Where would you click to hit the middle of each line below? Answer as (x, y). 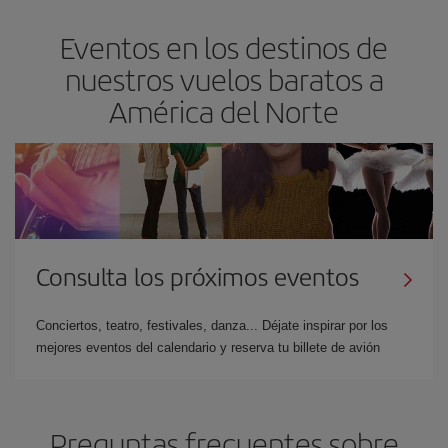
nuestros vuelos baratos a (224, 78)
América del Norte (224, 110)
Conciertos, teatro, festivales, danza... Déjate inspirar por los (212, 325)
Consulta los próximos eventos (197, 275)
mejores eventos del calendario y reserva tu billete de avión (208, 347)
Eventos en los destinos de (224, 46)
